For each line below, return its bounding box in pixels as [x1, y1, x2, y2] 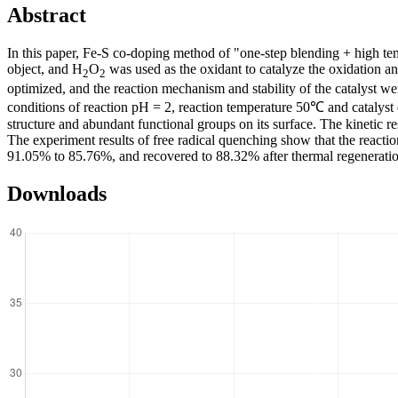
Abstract [7, 4, 86, 28]
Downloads [7, 182, 107, 206]
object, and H [7, 61, 83, 77]
